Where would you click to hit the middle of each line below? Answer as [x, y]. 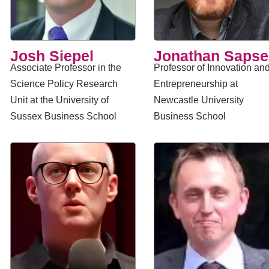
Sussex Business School [63, 116]
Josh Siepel [52, 56]
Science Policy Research [64, 84]
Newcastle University [198, 100]
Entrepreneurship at [195, 84]
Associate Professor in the [66, 68]
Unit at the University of [59, 100]
